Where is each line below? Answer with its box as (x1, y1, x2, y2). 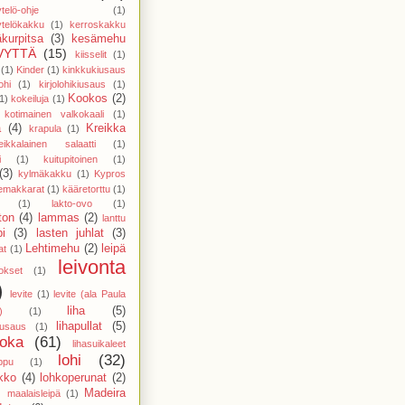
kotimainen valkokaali (4, 108, 104, 119)
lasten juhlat (35, 226, 104, 240)
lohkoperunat (40, 371, 108, 384)
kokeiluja (11, 92, 50, 104)
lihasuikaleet (72, 337, 126, 349)
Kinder (16, 63, 44, 75)
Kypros (94, 167, 126, 179)
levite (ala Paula (53, 287, 127, 299)
